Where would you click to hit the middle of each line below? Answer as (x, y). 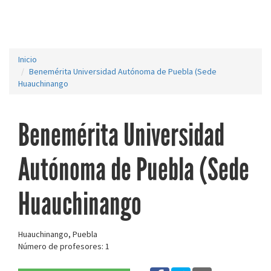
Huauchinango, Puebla (58, 234)
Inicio (28, 59)
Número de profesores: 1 (64, 246)
